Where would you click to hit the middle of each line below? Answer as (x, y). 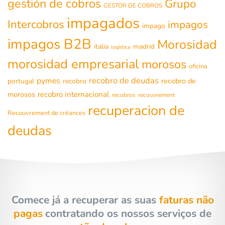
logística (121, 47)
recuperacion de (136, 110)
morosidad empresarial (73, 64)
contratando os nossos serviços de (128, 214)
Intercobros (36, 24)
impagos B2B (49, 44)
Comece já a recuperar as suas (84, 200)
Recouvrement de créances (46, 113)
